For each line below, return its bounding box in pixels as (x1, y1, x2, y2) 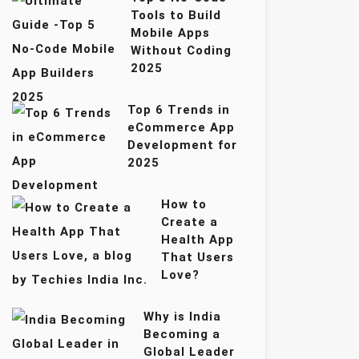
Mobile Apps (131, 26, 211, 40)
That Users (161, 250, 235, 264)
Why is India (143, 309, 222, 324)
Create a (161, 215, 219, 229)
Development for (127, 138, 237, 152)
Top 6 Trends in (127, 103, 230, 117)
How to (161, 197, 208, 212)
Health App (161, 232, 235, 247)
